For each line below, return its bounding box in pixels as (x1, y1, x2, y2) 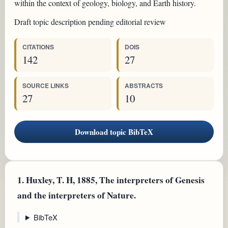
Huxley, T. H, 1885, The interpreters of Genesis (24, 173, 205, 186)
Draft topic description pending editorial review (14, 16, 166, 27)
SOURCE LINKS (22, 80, 69, 90)
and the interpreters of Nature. (17, 188, 136, 202)
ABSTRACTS (125, 80, 163, 90)
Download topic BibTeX (75, 126, 153, 137)
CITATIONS (22, 42, 54, 51)
